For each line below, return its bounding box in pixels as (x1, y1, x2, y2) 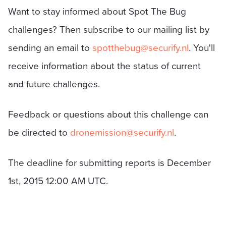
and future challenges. (8, 77, 100, 90)
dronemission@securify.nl (70, 125, 174, 139)
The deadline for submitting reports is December (8, 155, 211, 169)
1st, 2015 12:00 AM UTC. (8, 174, 108, 187)
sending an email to (8, 40, 92, 54)
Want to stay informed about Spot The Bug (8, 4, 186, 18)
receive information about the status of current (8, 59, 201, 72)
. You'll (189, 40, 215, 54)
